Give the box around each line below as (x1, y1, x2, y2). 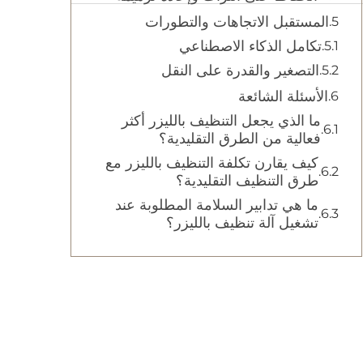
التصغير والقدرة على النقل (161, 62, 319, 79)
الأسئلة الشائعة (238, 88, 328, 105)
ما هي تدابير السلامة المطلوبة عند (115, 196, 318, 214)
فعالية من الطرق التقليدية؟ (159, 130, 321, 147)
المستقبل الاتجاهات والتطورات (145, 13, 329, 31)
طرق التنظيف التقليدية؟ (176, 172, 318, 190)
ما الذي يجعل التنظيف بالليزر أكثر (122, 112, 321, 130)
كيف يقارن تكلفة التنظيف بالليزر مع (105, 154, 318, 172)
